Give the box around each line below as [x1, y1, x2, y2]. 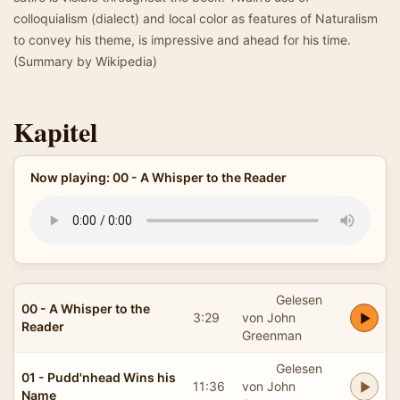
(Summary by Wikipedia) [13, 54, 157, 69]
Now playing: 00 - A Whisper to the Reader [29, 170, 287, 185]
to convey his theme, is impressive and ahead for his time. [13, 32, 351, 47]
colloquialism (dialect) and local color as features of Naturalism [13, 11, 378, 26]
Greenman [242, 327, 302, 343]
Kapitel [13, 112, 97, 151]
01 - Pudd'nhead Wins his [21, 369, 176, 385]
